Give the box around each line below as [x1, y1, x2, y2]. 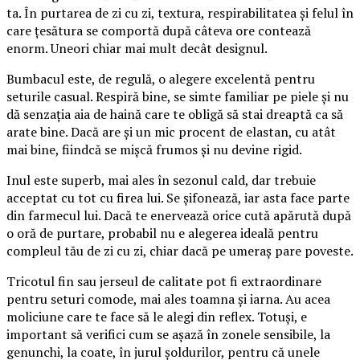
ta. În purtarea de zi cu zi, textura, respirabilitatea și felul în [6, 3, 354, 22]
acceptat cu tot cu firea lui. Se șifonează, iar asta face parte [6, 188, 350, 207]
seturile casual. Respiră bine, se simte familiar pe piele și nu [6, 87, 349, 105]
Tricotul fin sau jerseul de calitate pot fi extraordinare [6, 272, 321, 290]
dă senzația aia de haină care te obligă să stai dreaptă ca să [6, 104, 343, 123]
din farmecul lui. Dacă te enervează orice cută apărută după [6, 206, 351, 224]
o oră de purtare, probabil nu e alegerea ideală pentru [6, 223, 318, 242]
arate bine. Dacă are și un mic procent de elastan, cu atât [6, 122, 336, 141]
